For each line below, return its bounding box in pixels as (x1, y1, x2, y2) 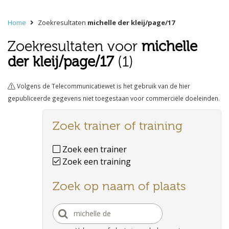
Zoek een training (60, 156, 131, 167)
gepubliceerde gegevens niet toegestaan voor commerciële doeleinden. (8, 94, 220, 102)
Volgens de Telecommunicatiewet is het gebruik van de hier (15, 82, 190, 90)
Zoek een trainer (60, 144, 127, 155)
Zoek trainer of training (53, 119, 182, 133)
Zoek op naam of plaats (53, 179, 186, 193)
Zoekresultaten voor (8, 38, 142, 55)
